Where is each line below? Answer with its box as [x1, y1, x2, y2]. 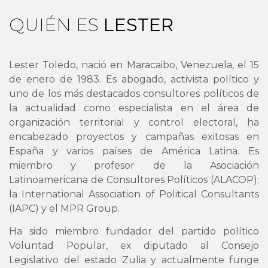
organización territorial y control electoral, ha [9, 117, 259, 128]
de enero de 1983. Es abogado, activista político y [9, 74, 259, 85]
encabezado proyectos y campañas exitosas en [9, 131, 259, 142]
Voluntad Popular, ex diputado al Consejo [9, 240, 259, 252]
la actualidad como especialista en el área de [9, 102, 259, 114]
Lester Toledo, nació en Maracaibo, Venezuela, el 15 [9, 59, 259, 71]
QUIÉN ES [9, 14, 103, 36]
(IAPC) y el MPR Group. [9, 203, 120, 214]
